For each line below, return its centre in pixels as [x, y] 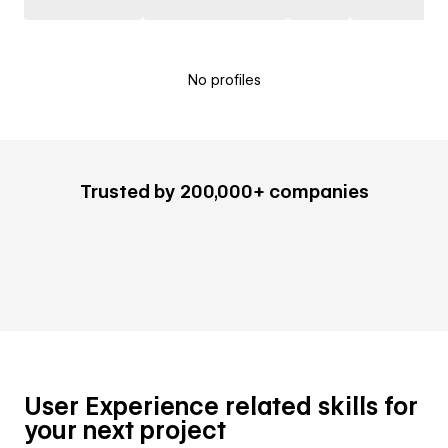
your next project [125, 430]
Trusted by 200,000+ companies [224, 191]
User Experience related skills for [221, 406]
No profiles [224, 80]
